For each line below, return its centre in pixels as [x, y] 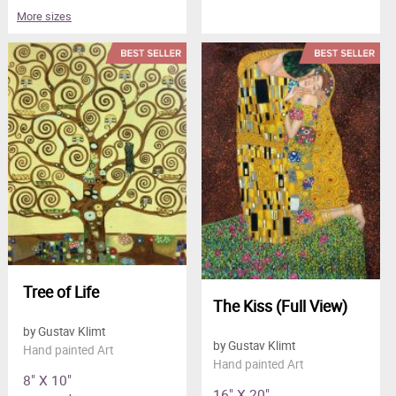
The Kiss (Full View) [280, 306]
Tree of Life [61, 291]
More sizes [44, 16]
